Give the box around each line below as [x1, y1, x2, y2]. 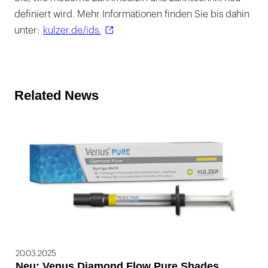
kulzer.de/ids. [43, 25, 101, 35]
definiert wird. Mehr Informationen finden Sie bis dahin [14, 9, 249, 19]
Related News [14, 87, 99, 103]
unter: [14, 25, 42, 35]
